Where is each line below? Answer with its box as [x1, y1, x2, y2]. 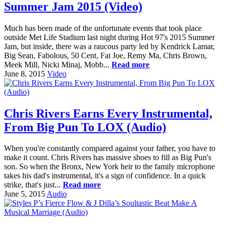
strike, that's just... [4, 180, 63, 190]
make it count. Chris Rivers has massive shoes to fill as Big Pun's [4, 153, 211, 162]
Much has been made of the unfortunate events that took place [4, 23, 202, 32]
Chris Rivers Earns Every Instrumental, [4, 106, 212, 120]
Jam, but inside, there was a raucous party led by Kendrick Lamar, [4, 42, 215, 51]
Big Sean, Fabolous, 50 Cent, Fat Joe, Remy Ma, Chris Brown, [4, 51, 207, 60]
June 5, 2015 [4, 190, 45, 199]
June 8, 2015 [4, 69, 45, 78]
